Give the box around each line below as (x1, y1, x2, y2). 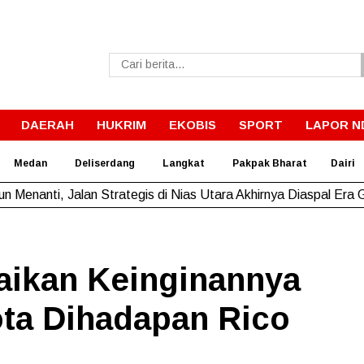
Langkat (162, 157, 205, 169)
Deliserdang (74, 157, 135, 169)
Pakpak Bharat (232, 157, 307, 169)
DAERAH (21, 117, 74, 132)
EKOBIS (169, 117, 216, 132)
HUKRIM (97, 117, 146, 132)
